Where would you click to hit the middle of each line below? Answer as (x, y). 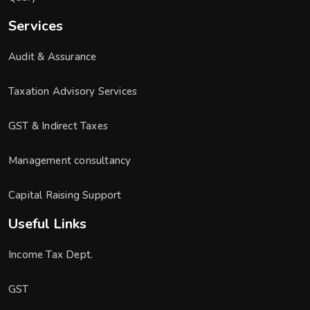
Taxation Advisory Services (73, 91)
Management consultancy (70, 161)
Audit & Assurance (53, 57)
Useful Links (47, 224)
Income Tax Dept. (51, 255)
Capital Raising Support (65, 195)
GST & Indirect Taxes (58, 126)
